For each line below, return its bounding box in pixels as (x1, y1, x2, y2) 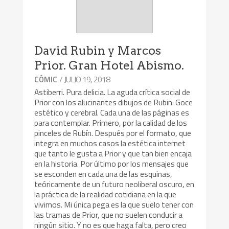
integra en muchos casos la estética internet (34, 137, 186, 150)
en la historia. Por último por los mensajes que (34, 157, 189, 170)
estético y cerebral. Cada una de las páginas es (34, 106, 190, 119)
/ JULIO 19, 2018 (59, 73, 110, 86)
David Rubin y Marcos (34, 43, 162, 58)
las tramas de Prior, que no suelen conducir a (34, 209, 183, 221)
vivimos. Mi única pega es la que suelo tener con (34, 198, 194, 211)
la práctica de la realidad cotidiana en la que (34, 188, 177, 201)
